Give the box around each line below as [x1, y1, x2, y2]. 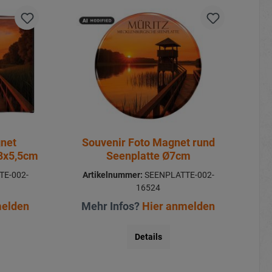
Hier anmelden [142, 199, 216, 212]
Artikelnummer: [82, 169, 143, 180]
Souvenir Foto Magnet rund [81, 135, 215, 149]
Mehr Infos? [81, 199, 143, 212]
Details [134, 231, 162, 242]
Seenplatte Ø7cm [106, 149, 191, 162]
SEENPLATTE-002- [142, 169, 214, 180]
